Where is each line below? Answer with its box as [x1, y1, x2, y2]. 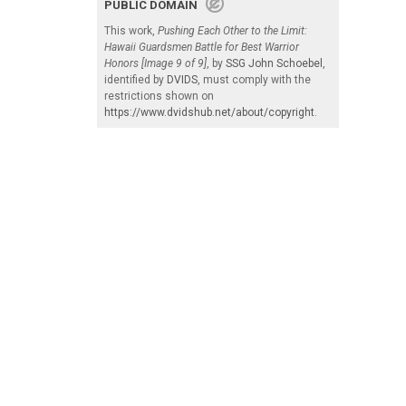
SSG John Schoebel [226, 56, 323, 70]
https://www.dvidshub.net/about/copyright [104, 105, 314, 119]
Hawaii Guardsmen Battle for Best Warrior [104, 40, 299, 53]
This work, [104, 24, 158, 37]
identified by [104, 72, 167, 86]
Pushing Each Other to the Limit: [158, 24, 307, 37]
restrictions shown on [104, 89, 214, 102]
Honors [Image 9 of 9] [104, 56, 207, 70]
